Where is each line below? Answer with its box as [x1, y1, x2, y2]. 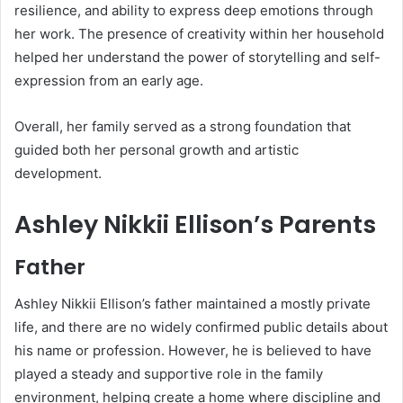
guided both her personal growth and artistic [14, 140, 299, 158]
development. [14, 164, 102, 182]
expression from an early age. [14, 71, 203, 89]
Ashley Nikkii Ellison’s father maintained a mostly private [14, 294, 371, 312]
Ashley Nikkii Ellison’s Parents [14, 207, 376, 241]
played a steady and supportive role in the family [14, 364, 323, 382]
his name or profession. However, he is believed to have [14, 341, 372, 359]
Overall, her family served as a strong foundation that [14, 117, 351, 135]
